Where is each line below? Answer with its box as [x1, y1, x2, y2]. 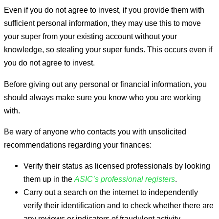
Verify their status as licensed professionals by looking [23, 161, 210, 171]
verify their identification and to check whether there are [23, 201, 214, 210]
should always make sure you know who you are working [4, 92, 201, 102]
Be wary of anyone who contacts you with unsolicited [4, 127, 186, 136]
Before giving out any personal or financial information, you [4, 79, 207, 88]
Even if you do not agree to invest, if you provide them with [4, 5, 204, 15]
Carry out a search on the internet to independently [23, 188, 198, 197]
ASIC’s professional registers [74, 175, 175, 184]
